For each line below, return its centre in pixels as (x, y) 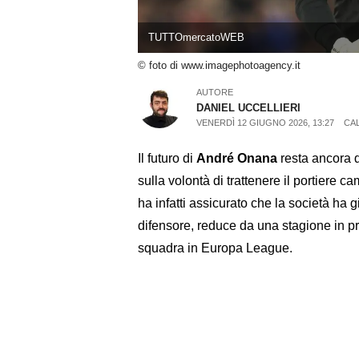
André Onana (238, 158)
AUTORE (215, 92)
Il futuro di (167, 158)
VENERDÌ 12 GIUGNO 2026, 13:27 (266, 122)
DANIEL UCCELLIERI (249, 107)
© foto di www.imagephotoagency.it (219, 66)
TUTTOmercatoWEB (196, 38)
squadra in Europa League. (215, 248)
